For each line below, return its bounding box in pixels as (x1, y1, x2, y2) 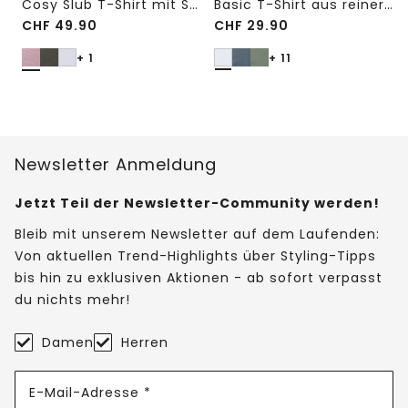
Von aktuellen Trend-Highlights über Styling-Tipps (15, 247, 376, 266)
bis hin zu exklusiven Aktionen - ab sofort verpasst (15, 269, 382, 288)
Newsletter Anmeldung (15, 153, 217, 177)
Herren (121, 333, 168, 352)
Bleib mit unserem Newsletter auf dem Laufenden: (15, 225, 380, 244)
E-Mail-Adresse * (29, 382, 151, 402)
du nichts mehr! (15, 291, 130, 310)
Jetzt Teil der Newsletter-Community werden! (15, 194, 380, 213)
